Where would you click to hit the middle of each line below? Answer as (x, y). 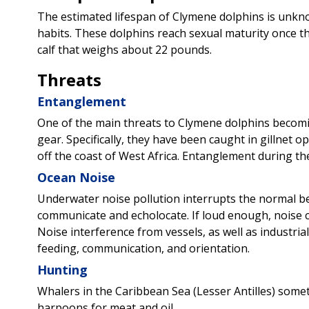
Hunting (62, 269)
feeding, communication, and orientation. (143, 248)
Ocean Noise (76, 177)
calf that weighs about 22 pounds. (124, 49)
